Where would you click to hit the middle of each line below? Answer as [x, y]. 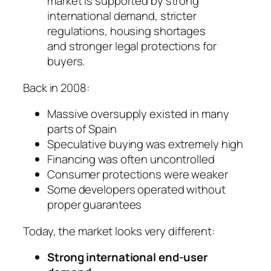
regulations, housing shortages [126, 31]
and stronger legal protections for [132, 46]
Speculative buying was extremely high [145, 144]
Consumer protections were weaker [138, 175]
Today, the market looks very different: [119, 231]
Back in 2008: [56, 87]
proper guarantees [95, 205]
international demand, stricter [122, 16]
